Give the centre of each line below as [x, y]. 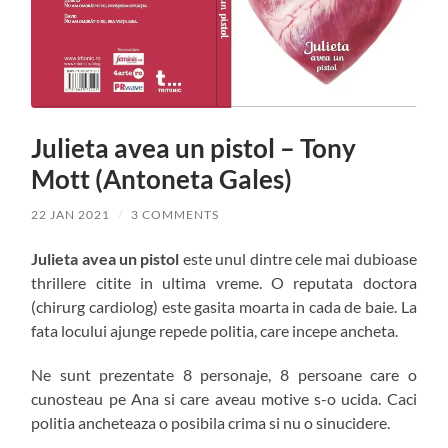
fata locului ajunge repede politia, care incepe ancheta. [215, 330]
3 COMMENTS [175, 214]
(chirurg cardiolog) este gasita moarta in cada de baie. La [224, 306]
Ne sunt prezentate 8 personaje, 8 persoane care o [224, 374]
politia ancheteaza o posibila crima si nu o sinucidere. [211, 422]
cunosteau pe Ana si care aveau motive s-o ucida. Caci [224, 398]
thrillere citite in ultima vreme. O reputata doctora [224, 282]
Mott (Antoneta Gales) [162, 178]
